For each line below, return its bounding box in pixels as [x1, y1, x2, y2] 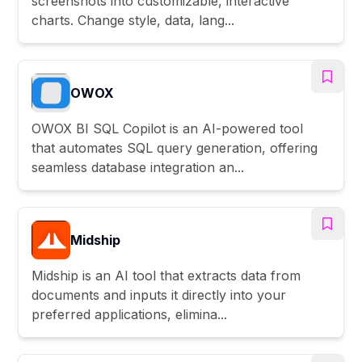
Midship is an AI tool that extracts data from [32, 267, 301, 284]
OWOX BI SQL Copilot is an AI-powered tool [32, 120, 304, 137]
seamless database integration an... [32, 158, 245, 175]
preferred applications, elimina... [32, 305, 228, 322]
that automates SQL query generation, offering [32, 139, 318, 156]
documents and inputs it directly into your [32, 286, 287, 303]
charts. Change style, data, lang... [32, 11, 235, 28]
